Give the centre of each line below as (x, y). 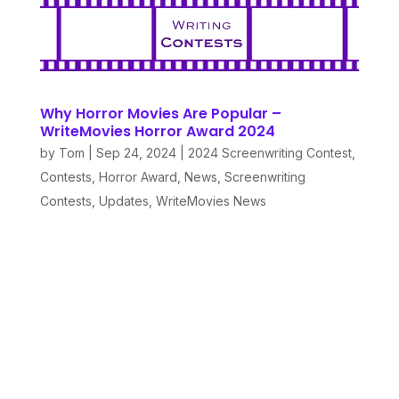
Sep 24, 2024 (136, 152)
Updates (123, 200)
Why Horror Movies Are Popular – (160, 113)
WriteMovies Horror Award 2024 (157, 131)
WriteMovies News (211, 200)
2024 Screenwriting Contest (269, 152)
